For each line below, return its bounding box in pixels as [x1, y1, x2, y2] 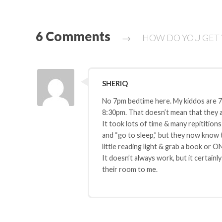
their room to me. [102, 165, 158, 173]
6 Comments [36, 28, 113, 44]
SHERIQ [102, 79, 128, 88]
